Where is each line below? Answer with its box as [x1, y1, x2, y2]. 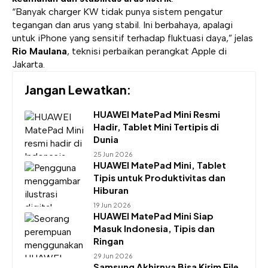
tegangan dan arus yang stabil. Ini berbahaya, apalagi [12, 19, 233, 31]
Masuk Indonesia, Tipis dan [93, 222, 215, 234]
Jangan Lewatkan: [25, 81, 131, 97]
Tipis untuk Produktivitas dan [93, 171, 226, 183]
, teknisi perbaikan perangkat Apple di [67, 45, 227, 57]
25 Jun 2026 [93, 150, 133, 158]
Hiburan [93, 184, 129, 196]
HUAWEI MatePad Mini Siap [93, 209, 214, 221]
